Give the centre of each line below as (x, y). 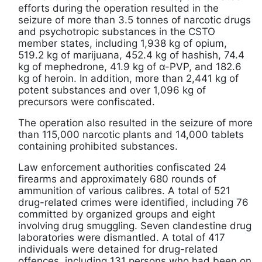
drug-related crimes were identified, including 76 (133, 203)
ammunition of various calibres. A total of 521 (124, 191)
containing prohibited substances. (98, 146)
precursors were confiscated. (87, 102)
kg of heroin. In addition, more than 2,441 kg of (128, 79)
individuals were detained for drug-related (118, 249)
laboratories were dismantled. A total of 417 (122, 238)
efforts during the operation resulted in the (118, 8)
